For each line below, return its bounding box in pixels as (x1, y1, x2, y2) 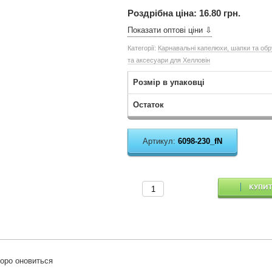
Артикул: (143, 137, 178, 146)
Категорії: (127, 44, 158, 52)
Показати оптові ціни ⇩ (127, 25, 212, 35)
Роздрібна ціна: (127, 8, 200, 18)
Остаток (133, 100, 165, 109)
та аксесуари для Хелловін (127, 56, 211, 64)
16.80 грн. (199, 8, 241, 18)
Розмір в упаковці (133, 78, 205, 87)
